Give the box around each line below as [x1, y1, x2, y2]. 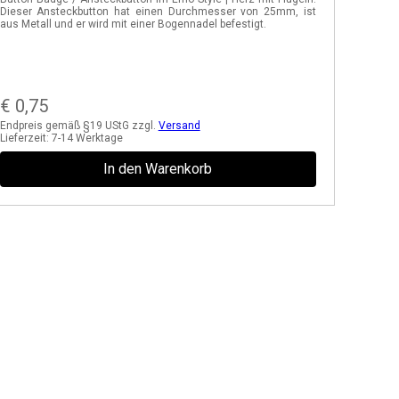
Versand [158, 119, 200, 132]
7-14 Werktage [51, 132, 123, 144]
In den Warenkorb [103, 160, 213, 177]
